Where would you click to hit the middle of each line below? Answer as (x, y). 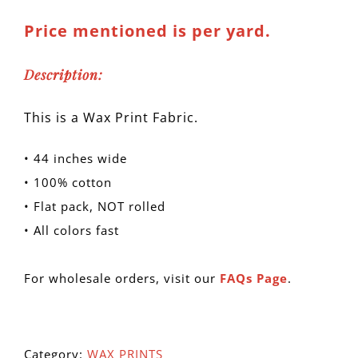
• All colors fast (72, 230)
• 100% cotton (68, 182)
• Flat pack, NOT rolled (95, 206)
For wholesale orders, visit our (122, 278)
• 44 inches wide (76, 158)
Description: (64, 75)
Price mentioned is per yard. (147, 31)
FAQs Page (254, 278)
